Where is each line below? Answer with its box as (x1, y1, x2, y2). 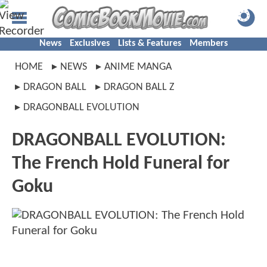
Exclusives (70, 39, 110, 48)
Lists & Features (118, 39, 181, 48)
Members (190, 39, 228, 48)
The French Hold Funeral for (12, 154, 229, 173)
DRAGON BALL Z (104, 82, 174, 93)
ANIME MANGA (104, 61, 172, 73)
